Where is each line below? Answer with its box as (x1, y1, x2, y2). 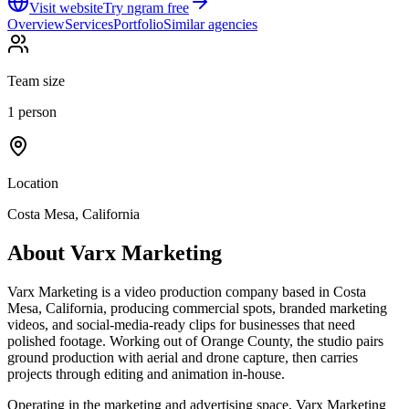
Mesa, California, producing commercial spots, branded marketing (7, 299, 387, 316)
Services (65, 16, 113, 32)
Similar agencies (163, 16, 257, 32)
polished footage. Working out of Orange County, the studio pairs (7, 332, 383, 349)
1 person (7, 103, 57, 120)
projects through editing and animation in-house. (7, 365, 285, 382)
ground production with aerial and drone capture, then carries (7, 349, 358, 365)
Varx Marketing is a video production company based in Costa (7, 283, 366, 299)
